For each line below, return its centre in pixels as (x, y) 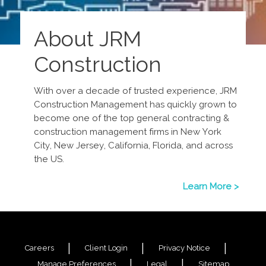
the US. (50, 159)
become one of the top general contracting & (132, 118)
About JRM (88, 39)
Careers (39, 248)
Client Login (106, 248)
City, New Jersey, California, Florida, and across (133, 145)
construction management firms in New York (128, 132)
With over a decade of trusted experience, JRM (135, 91)
